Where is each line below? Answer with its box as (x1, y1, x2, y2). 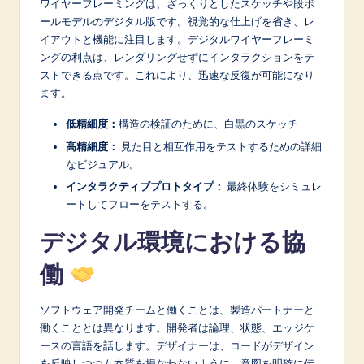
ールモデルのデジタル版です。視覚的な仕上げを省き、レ (40, 15, 314, 28)
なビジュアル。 (66, 157, 140, 171)
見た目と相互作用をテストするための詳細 (119, 139, 322, 153)
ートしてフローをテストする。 (66, 197, 214, 210)
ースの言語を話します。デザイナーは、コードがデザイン (40, 338, 314, 352)
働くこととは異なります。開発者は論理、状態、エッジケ (40, 320, 314, 334)
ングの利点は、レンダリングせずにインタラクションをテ (40, 50, 314, 64)
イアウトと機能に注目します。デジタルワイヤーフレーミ (40, 32, 314, 46)
